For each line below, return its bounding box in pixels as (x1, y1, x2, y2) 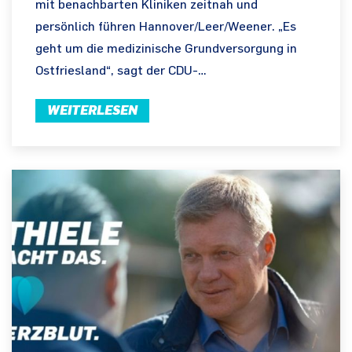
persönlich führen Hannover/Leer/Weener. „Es (35, 20, 296, 33)
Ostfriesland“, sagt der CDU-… (35, 64, 207, 77)
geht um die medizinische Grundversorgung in (35, 42, 297, 55)
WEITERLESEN (47, 102, 137, 118)
